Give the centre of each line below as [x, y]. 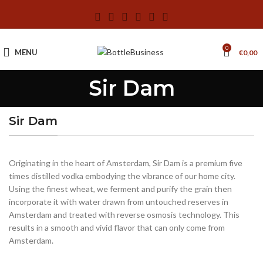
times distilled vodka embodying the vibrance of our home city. [122, 176]
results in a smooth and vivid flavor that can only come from [117, 227]
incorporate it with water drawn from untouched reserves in [119, 202]
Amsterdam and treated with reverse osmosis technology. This [124, 215]
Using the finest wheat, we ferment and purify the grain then [120, 189]
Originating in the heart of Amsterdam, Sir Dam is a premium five [126, 163]
